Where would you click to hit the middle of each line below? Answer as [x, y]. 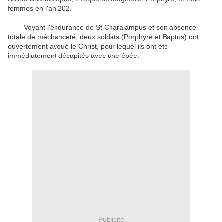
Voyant [27, 28]
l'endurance [65, 28]
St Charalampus [121, 28]
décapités [74, 56]
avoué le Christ [73, 46]
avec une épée [114, 56]
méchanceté [56, 37]
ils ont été [153, 46]
